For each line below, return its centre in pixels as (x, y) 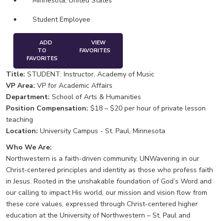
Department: (28, 97)
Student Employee (61, 19)
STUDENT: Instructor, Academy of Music (90, 74)
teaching (19, 120)
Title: (16, 74)
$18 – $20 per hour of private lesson (147, 108)
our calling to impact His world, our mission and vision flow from (107, 192)
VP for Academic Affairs (74, 86)
